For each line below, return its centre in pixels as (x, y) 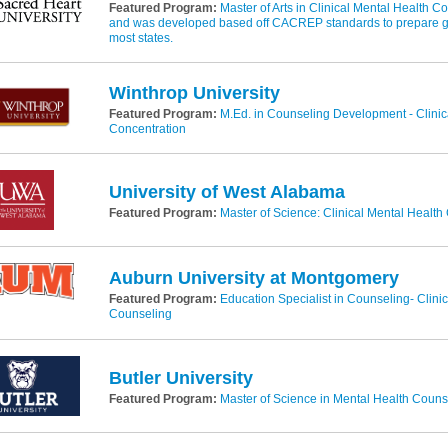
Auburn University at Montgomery (253, 277)
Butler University (180, 378)
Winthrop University (194, 92)
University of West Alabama (226, 192)
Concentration (147, 128)
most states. (140, 37)
